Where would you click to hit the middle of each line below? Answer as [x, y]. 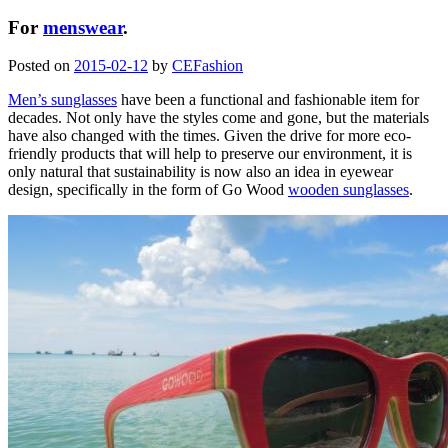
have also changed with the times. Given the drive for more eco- [209, 136]
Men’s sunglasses [62, 100]
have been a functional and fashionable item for [268, 100]
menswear [83, 27]
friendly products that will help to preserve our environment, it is [210, 154]
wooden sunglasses [348, 190]
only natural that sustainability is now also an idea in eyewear [200, 172]
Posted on [39, 66]
